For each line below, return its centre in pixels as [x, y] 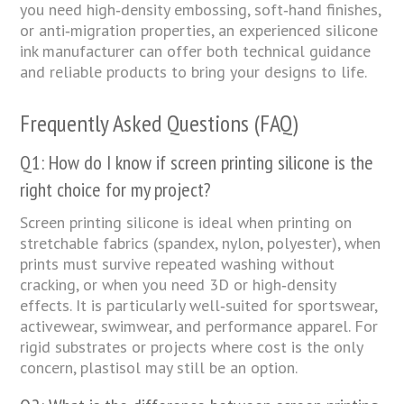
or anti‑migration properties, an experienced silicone [199, 30]
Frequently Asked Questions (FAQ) [159, 123]
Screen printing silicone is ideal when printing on [186, 222]
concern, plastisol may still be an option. [159, 367]
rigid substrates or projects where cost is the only [192, 346]
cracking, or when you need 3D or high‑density [178, 284]
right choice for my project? [116, 189]
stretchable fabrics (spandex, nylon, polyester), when [201, 243]
